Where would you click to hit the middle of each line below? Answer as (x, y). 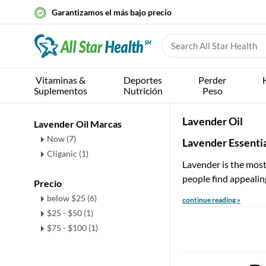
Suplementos (61, 91)
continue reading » (211, 200)
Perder (213, 80)
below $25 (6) (72, 198)
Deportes (143, 80)
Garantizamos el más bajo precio (112, 12)
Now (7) (61, 139)
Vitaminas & (61, 80)
